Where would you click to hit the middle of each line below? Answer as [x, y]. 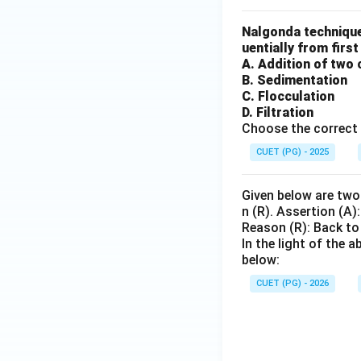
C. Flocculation [288, 96]
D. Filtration [278, 112]
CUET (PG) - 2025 [293, 152]
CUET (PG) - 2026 [293, 283]
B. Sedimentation [295, 80]
